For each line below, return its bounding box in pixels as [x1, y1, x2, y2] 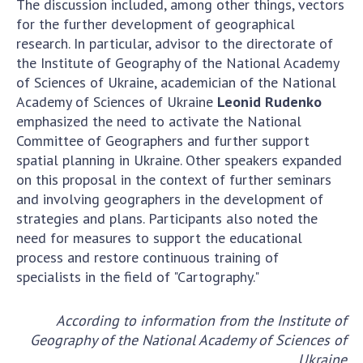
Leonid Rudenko [217, 92, 322, 111]
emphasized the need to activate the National [16, 111, 301, 130]
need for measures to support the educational [16, 228, 302, 247]
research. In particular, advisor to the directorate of [16, 33, 333, 53]
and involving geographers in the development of [16, 189, 323, 208]
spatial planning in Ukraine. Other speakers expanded [16, 150, 342, 169]
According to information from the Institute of [56, 310, 347, 330]
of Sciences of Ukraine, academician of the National [16, 72, 336, 92]
